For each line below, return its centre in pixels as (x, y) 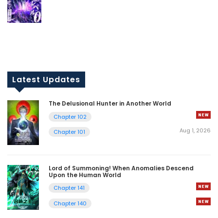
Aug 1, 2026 (195, 130)
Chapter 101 (69, 132)
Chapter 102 (70, 117)
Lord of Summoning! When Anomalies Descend (121, 168)
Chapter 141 (69, 188)
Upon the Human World (85, 175)
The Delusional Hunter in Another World (110, 104)
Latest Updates (46, 80)
